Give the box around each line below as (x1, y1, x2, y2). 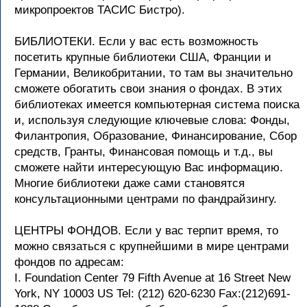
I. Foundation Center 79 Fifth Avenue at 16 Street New (14, 271, 291, 284)
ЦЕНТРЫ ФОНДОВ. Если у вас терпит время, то (14, 224, 278, 237)
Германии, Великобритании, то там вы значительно (14, 66, 293, 79)
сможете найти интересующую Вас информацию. (14, 161, 283, 174)
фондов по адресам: (14, 256, 124, 269)
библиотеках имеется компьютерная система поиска (14, 98, 299, 111)
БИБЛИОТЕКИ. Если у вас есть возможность (14, 35, 258, 48)
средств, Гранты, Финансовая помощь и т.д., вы (14, 145, 273, 158)
